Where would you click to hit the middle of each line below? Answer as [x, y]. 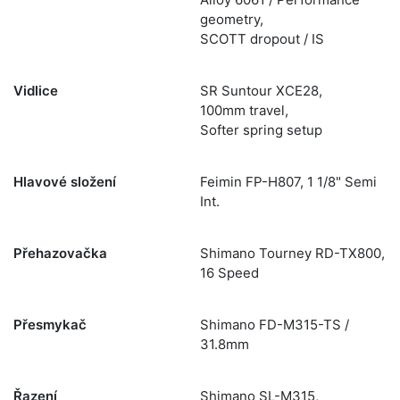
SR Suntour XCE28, [261, 91]
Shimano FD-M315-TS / [275, 325]
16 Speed [229, 273]
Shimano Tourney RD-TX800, [292, 253]
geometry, [232, 19]
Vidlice [36, 91]
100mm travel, [244, 110]
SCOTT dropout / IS [262, 39]
